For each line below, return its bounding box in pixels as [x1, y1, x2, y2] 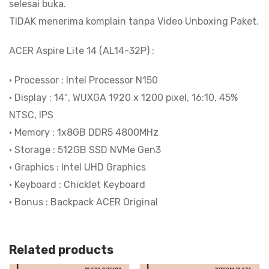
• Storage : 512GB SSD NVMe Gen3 [9, 144, 161, 156]
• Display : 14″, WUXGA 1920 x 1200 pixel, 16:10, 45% [9, 91, 238, 103]
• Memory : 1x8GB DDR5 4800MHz [9, 126, 159, 138]
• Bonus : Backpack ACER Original [9, 196, 158, 208]
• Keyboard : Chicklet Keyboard [9, 178, 145, 190]
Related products [9, 242, 113, 257]
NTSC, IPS [9, 109, 53, 121]
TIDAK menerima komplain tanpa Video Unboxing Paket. [9, 15, 259, 27]
